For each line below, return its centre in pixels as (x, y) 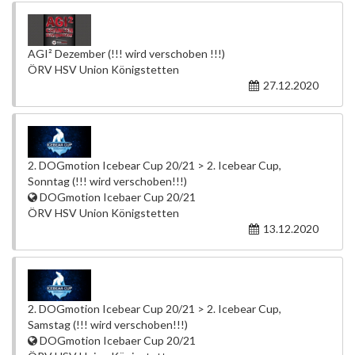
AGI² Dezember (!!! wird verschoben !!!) (126, 53)
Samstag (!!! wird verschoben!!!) (108, 324)
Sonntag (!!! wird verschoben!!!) (107, 181)
